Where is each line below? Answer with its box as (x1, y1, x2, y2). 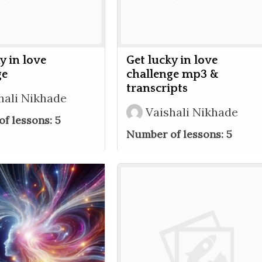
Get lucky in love (126, 54, 218, 67)
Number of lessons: (126, 127, 226, 141)
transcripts (126, 82, 188, 95)
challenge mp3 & (126, 68, 219, 81)
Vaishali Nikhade (146, 105, 238, 119)
